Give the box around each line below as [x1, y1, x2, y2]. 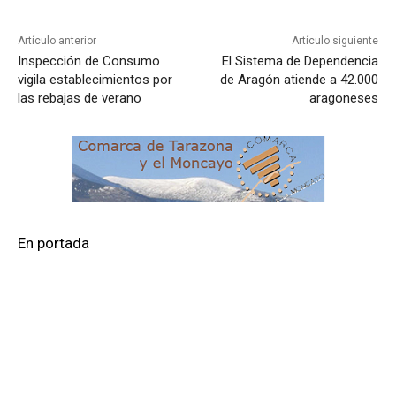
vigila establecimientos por [18, 72, 172, 88]
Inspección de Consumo [18, 53, 160, 70]
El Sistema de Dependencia [221, 53, 378, 70]
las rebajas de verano [18, 90, 141, 107]
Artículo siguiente [291, 34, 378, 48]
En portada [18, 234, 89, 253]
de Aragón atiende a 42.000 [219, 72, 378, 88]
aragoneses [308, 90, 378, 107]
